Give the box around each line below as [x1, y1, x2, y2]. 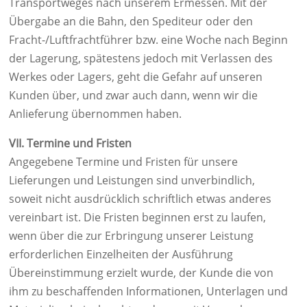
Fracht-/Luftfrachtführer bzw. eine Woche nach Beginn [9, 32, 288, 47]
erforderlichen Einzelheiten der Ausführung [9, 247, 233, 262]
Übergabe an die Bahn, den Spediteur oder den [9, 14, 253, 29]
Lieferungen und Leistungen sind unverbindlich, [9, 173, 255, 188]
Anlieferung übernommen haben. [9, 106, 182, 121]
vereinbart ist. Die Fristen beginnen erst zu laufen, [9, 210, 266, 225]
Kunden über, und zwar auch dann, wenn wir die [9, 88, 258, 103]
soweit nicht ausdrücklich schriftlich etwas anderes [9, 191, 271, 206]
